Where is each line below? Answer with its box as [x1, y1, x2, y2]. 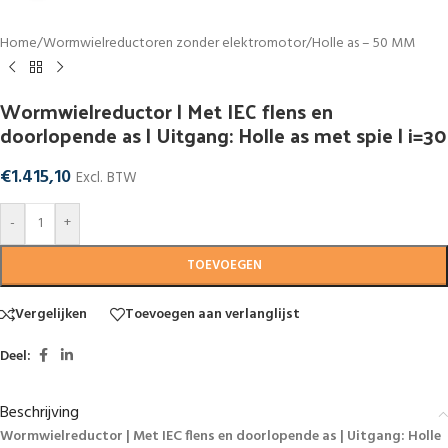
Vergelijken [15, 302, 87, 326]
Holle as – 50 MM [312, 32, 415, 55]
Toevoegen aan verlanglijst [125, 302, 300, 326]
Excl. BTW [76, 167, 137, 190]
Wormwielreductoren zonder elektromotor [43, 32, 306, 55]
